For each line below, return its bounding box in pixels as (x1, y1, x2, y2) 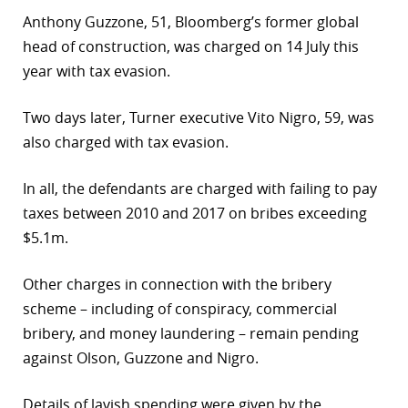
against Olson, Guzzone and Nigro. (23, 348, 259, 369)
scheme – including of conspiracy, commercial (23, 299, 337, 320)
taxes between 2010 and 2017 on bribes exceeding (23, 203, 367, 224)
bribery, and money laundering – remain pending (23, 323, 359, 344)
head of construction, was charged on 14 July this (23, 36, 359, 57)
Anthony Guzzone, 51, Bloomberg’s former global (23, 12, 359, 33)
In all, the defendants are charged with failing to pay (23, 178, 377, 199)
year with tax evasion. (23, 61, 170, 82)
